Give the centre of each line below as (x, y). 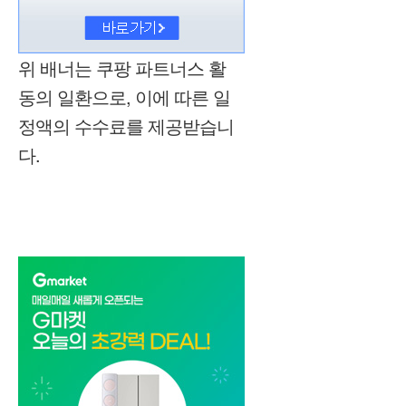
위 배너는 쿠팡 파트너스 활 (122, 67)
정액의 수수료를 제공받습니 (126, 125)
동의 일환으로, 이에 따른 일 (124, 96)
